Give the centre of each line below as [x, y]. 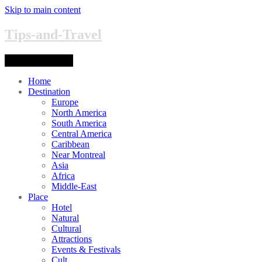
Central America [82, 133]
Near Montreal [78, 154]
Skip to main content [43, 10]
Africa [63, 175]
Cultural [66, 228]
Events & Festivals [86, 249]
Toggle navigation [39, 60]
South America [79, 123]
